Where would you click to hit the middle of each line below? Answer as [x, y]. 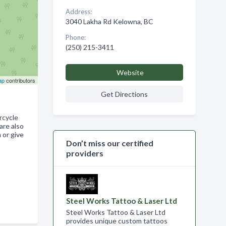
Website [130, 72]
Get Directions [124, 94]
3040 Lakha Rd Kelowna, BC [109, 21]
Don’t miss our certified [109, 143]
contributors [20, 80]
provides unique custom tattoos [117, 221]
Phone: [75, 37]
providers [84, 153]
